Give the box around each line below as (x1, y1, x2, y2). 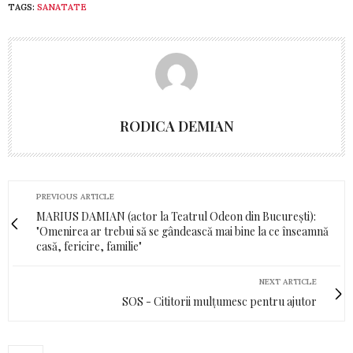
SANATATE (37, 2, 87, 13)
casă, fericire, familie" (36, 239, 142, 255)
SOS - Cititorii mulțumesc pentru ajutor (122, 294, 317, 310)
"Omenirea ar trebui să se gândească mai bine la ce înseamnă (36, 224, 329, 240)
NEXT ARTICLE (259, 277, 317, 288)
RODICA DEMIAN (119, 117, 234, 136)
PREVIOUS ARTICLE (36, 191, 114, 203)
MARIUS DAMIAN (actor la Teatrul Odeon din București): (36, 209, 316, 225)
